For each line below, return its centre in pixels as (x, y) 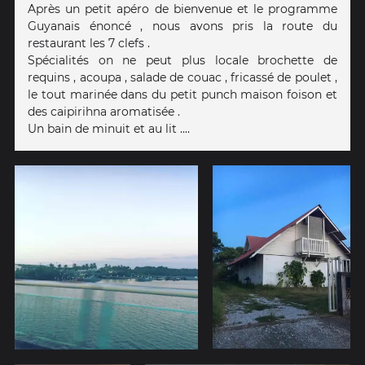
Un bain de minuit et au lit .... (109, 129)
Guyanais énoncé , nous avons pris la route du (182, 26)
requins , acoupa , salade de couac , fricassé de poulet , (182, 78)
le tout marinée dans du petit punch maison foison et (182, 95)
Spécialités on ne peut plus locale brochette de (182, 61)
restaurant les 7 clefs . (89, 44)
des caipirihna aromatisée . (104, 112)
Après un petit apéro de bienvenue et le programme (182, 9)
